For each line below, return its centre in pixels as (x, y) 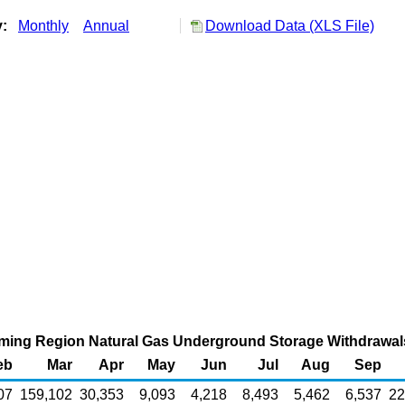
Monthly (43, 26)
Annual (106, 26)
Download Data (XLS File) (290, 26)
